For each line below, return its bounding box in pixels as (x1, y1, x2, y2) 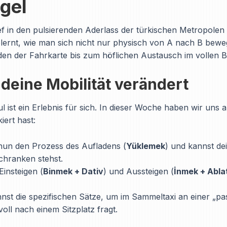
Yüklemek (126, 141, 165, 151)
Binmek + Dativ (43, 166, 103, 176)
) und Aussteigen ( (103, 166, 174, 176)
